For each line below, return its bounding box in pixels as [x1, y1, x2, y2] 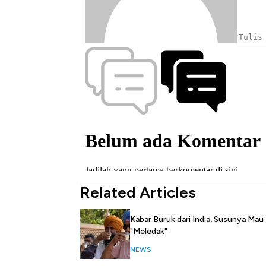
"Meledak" [130, 226, 167, 237]
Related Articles [80, 183, 196, 202]
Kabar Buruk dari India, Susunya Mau [130, 214, 264, 225]
